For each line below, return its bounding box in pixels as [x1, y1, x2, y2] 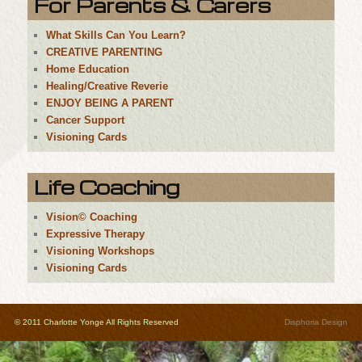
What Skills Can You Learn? [46, 28, 187, 41]
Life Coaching [34, 174, 180, 200]
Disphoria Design [284, 318, 347, 327]
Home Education [46, 62, 130, 75]
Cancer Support [46, 113, 125, 126]
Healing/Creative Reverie [46, 79, 169, 92]
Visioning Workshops [46, 244, 155, 257]
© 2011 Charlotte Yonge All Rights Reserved [15, 318, 179, 327]
